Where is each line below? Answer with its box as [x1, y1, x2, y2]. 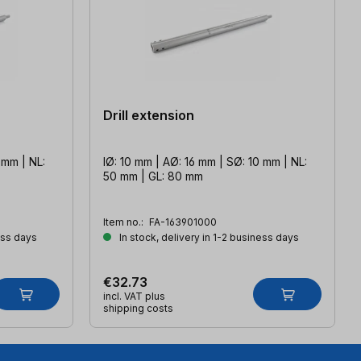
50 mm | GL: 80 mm [103, 168, 203, 183]
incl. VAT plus [103, 289, 165, 302]
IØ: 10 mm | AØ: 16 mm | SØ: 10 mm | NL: [103, 154, 307, 168]
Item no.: [103, 215, 146, 228]
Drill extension [103, 106, 194, 123]
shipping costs [103, 301, 173, 314]
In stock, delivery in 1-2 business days [117, 230, 299, 243]
